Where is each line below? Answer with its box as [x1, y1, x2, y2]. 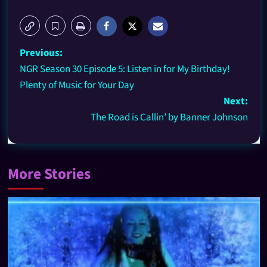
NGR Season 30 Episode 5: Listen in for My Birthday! [19, 61, 230, 76]
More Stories [7, 163, 91, 185]
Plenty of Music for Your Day [19, 77, 134, 92]
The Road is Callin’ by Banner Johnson [90, 110, 248, 125]
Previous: [19, 45, 63, 60]
